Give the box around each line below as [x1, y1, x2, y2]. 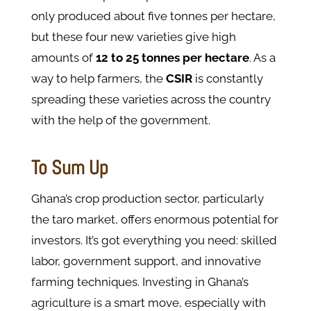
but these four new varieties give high [31, 29, 236, 44]
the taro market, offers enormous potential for [31, 212, 278, 226]
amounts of [31, 50, 93, 65]
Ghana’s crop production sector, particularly [31, 191, 264, 205]
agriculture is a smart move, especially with [31, 295, 266, 310]
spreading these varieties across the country [31, 92, 271, 106]
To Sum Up [31, 155, 108, 180]
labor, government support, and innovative [31, 253, 261, 268]
